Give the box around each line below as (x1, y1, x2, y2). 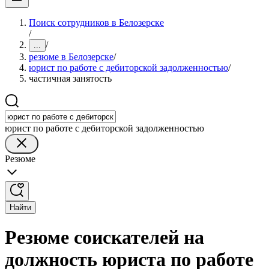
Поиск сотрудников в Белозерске (29, 17, 164, 28)
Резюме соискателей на (5, 226, 204, 249)
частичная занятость (29, 73, 112, 83)
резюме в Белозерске (29, 52, 113, 62)
